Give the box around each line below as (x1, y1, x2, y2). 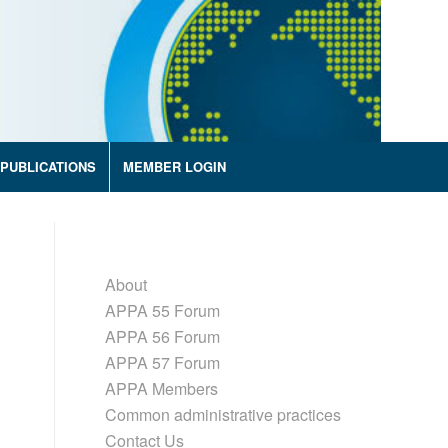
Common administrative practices (105, 403, 342, 426)
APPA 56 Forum (105, 325, 221, 348)
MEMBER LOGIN (123, 157, 226, 176)
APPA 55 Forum (105, 299, 221, 322)
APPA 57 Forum (105, 351, 221, 374)
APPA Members (105, 377, 219, 400)
